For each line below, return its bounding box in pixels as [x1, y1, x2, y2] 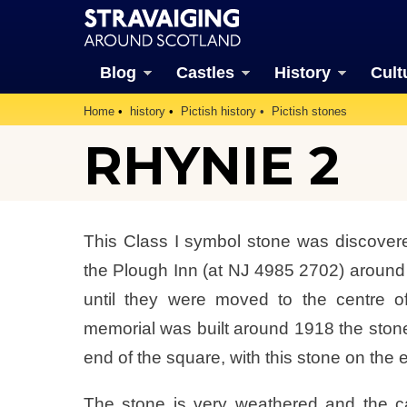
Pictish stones [272, 104, 347, 118]
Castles [175, 64, 234, 82]
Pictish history [181, 104, 256, 118]
